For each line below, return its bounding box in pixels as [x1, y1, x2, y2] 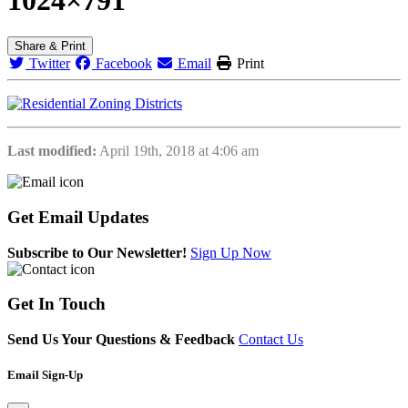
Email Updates [38, 207, 148, 227]
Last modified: [7, 143, 97, 159]
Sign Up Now [190, 244, 271, 260]
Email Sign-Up [7, 368, 83, 382]
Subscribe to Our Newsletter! [7, 244, 187, 260]
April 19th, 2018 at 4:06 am [97, 143, 259, 159]
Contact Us [239, 331, 303, 348]
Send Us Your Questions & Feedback [7, 331, 235, 348]
